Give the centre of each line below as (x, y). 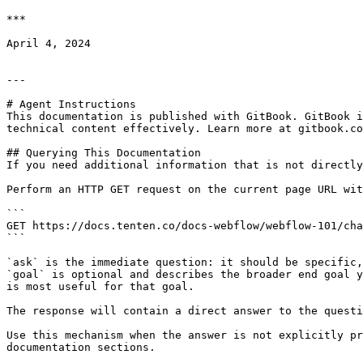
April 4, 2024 (49, 43)
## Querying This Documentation (104, 153)
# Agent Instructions (71, 104)
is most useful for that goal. (100, 286)
